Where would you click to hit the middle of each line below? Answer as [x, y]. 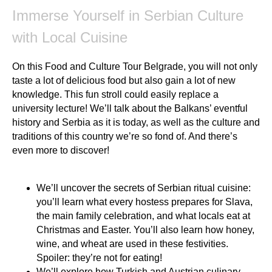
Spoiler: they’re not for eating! [99, 257]
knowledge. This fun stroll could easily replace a [115, 94]
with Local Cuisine [70, 37]
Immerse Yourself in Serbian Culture [128, 15]
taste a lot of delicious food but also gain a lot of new [124, 80]
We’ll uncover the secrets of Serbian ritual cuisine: [144, 188]
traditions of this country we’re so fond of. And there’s [125, 136]
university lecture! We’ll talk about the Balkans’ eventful [130, 108]
